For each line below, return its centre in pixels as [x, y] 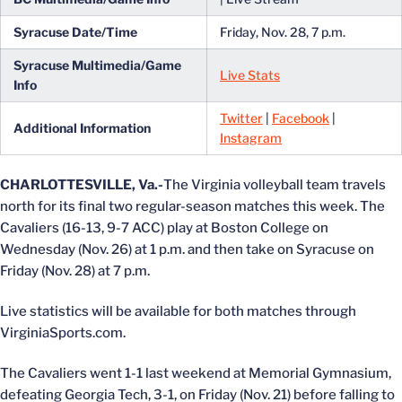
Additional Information [82, 128]
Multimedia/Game [127, 65]
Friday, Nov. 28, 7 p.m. [283, 32]
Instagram [251, 138]
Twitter [241, 118]
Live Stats [250, 75]
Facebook [301, 118]
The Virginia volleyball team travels [275, 185]
